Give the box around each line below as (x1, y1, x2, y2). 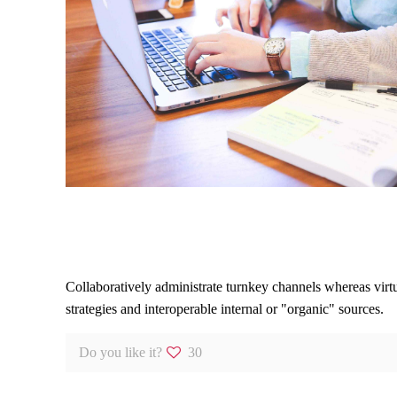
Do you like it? (79, 345, 162, 361)
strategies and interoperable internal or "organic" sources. (66, 301, 384, 317)
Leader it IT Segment (88, 238, 218, 256)
